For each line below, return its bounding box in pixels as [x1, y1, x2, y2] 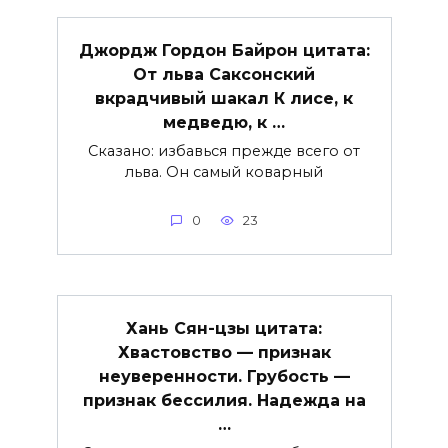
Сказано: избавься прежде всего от [88, 141, 360, 160]
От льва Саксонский [133, 64, 315, 84]
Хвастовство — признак [117, 342, 331, 362]
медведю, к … [163, 112, 285, 132]
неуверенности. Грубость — [98, 366, 350, 386]
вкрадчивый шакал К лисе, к [95, 88, 353, 108]
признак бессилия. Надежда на [82, 390, 366, 410]
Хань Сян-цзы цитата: [126, 318, 322, 338]
